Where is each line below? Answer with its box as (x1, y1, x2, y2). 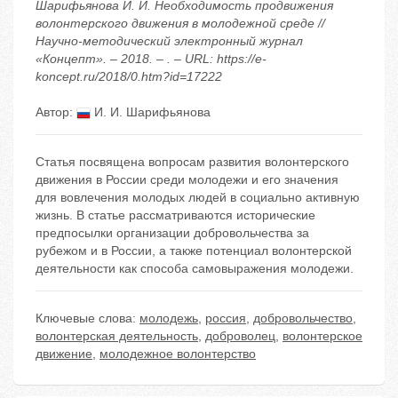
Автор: (36, 105, 76, 120)
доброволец (205, 329, 275, 344)
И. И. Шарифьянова (91, 105, 211, 120)
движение (36, 346, 92, 362)
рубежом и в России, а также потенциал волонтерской (36, 243, 352, 259)
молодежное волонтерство (99, 346, 256, 362)
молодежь (139, 311, 198, 326)
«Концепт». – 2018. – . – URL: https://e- (36, 52, 267, 67)
